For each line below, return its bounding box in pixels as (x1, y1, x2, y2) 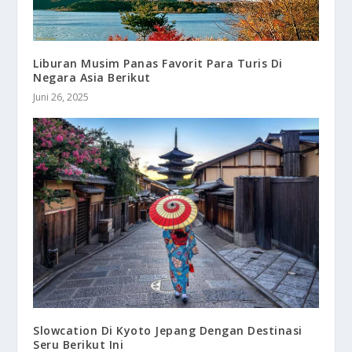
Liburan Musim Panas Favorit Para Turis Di (33, 56, 283, 71)
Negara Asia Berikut (33, 70, 151, 86)
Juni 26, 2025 (33, 90, 90, 104)
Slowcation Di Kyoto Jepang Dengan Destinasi (33, 323, 302, 339)
